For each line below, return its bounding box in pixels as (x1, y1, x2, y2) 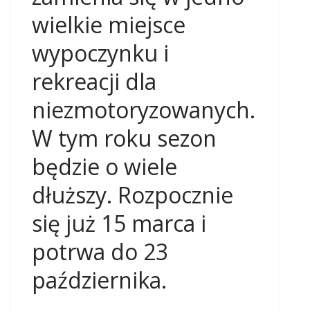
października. (32, 265, 167, 295)
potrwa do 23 (32, 237, 168, 266)
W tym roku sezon (32, 123, 217, 153)
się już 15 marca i (32, 208, 206, 238)
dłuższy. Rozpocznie (32, 180, 233, 210)
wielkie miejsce (32, 10, 185, 39)
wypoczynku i (32, 38, 169, 68)
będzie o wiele (32, 152, 177, 181)
